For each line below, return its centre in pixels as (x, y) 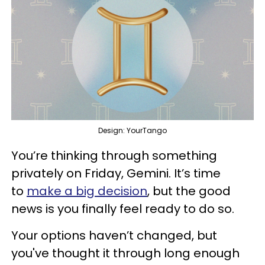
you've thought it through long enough (125, 253)
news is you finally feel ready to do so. (123, 209)
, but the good (189, 191)
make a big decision (87, 191)
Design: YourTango (132, 130)
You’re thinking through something (114, 155)
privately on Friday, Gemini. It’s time (116, 173)
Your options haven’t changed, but (114, 235)
